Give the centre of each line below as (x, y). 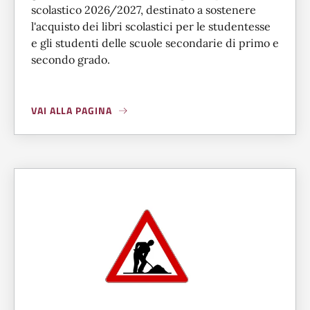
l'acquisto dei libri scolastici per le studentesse (151, 27)
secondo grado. (71, 60)
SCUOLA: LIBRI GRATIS (163, 117)
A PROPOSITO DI (70, 117)
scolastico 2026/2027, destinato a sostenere (144, 10)
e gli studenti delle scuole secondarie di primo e (155, 43)
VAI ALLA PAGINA (72, 111)
